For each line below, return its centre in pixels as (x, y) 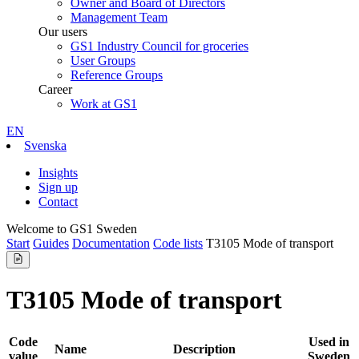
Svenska (45, 145)
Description (204, 349)
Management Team (119, 17)
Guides (51, 243)
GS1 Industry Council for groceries (159, 46)
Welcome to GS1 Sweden (72, 228)
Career (55, 89)
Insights (58, 172)
